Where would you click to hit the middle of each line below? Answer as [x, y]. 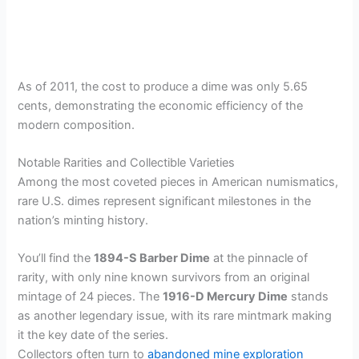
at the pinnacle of [259, 258]
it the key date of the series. [93, 335]
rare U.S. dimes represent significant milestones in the [165, 201]
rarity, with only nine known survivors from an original [164, 278]
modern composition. [77, 125]
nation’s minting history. [83, 220]
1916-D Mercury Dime [226, 297]
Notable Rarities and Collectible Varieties [127, 162]
